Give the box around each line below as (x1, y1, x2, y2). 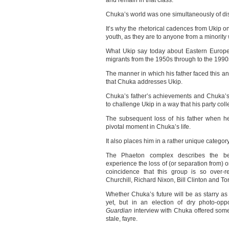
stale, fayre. (106, 215, 138, 222)
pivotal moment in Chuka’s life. (106, 123, 191, 130)
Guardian (106, 207, 132, 214)
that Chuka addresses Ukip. (106, 78, 182, 85)
